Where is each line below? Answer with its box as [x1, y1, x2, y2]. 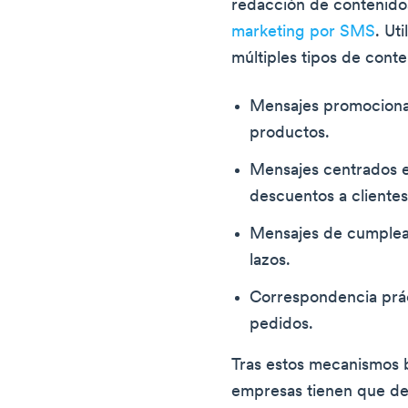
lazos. [250, 252, 291, 270]
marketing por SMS [231, 24, 376, 42]
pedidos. [250, 316, 314, 334]
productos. [250, 125, 331, 143]
